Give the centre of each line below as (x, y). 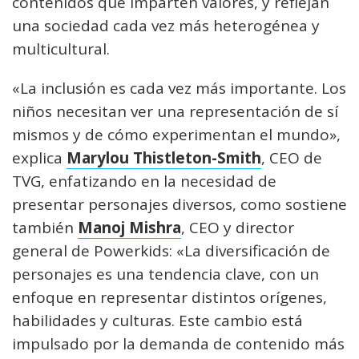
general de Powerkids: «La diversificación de (171, 251)
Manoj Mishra (129, 228)
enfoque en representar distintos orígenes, (169, 298)
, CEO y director (238, 228)
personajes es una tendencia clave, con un (165, 274)
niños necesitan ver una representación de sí (175, 112)
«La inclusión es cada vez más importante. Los (179, 89)
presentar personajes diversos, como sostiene (179, 205)
